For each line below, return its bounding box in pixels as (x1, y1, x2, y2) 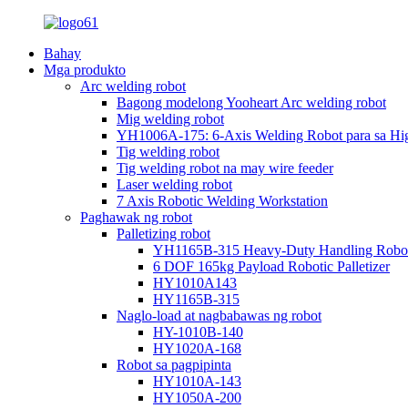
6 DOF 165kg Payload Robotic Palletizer (153, 259, 390, 274)
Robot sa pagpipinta (117, 357, 231, 372)
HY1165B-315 (153, 291, 240, 307)
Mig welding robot (117, 111, 224, 127)
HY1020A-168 (153, 341, 241, 356)
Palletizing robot (117, 226, 210, 241)
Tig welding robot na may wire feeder (117, 160, 333, 176)
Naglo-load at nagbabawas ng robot (117, 308, 321, 323)
